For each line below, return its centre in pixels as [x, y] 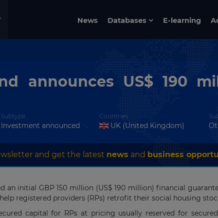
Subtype [13, 116]
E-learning [182, 20]
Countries [114, 116]
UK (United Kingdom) [146, 126]
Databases [127, 20]
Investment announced [40, 126]
